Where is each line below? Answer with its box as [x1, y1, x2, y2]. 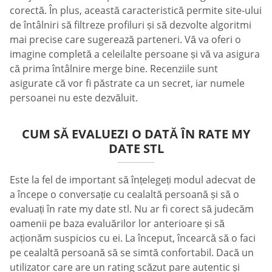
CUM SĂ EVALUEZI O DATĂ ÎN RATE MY [22, 125, 250, 142]
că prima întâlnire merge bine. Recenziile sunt [10, 61, 218, 75]
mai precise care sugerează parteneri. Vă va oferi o [10, 32, 241, 46]
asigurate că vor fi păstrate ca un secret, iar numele [10, 76, 245, 90]
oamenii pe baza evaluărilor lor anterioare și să [10, 216, 225, 230]
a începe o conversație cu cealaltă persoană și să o [10, 187, 239, 201]
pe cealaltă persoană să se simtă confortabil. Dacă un [10, 245, 254, 259]
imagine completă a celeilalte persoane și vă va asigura [10, 47, 260, 61]
